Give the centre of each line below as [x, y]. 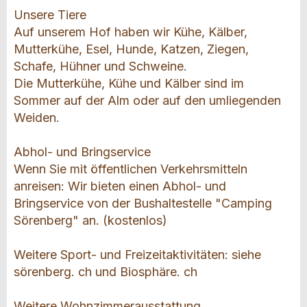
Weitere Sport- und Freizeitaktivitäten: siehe [137, 255]
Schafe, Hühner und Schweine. [100, 66]
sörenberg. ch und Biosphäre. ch [106, 272]
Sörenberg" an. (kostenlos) [90, 221]
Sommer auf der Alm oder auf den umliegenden [147, 101]
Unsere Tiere [50, 15]
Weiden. [37, 118]
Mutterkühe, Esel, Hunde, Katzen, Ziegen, [131, 49]
